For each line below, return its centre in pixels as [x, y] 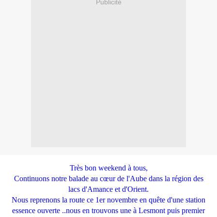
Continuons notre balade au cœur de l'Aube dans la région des [108, 179]
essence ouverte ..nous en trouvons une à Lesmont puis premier [108, 211]
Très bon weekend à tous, [108, 168]
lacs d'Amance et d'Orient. [108, 189]
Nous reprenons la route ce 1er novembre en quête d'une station [108, 200]
